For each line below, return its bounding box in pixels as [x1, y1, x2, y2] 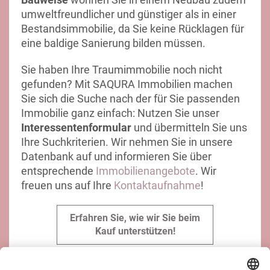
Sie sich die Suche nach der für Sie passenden [21, 92, 240, 105]
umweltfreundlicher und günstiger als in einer [21, 8, 236, 21]
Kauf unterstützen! [95, 225, 175, 237]
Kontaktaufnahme [114, 179, 201, 192]
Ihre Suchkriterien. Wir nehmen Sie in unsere [21, 136, 233, 149]
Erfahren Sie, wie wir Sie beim [70, 212, 200, 224]
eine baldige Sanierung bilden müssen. [21, 37, 206, 50]
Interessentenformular [21, 121, 131, 134]
